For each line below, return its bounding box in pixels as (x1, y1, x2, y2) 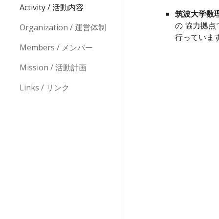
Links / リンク (20, 82, 69, 93)
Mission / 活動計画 (20, 62, 87, 73)
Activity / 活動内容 (20, 2, 84, 13)
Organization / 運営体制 (20, 22, 106, 33)
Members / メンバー (20, 42, 93, 53)
